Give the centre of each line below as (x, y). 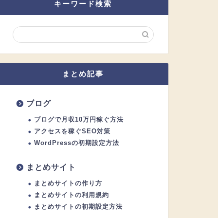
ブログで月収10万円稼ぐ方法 (79, 119)
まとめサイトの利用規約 (71, 195)
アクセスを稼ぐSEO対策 (72, 131)
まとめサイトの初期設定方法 (78, 206)
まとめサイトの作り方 (68, 183)
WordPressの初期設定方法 (76, 143)
